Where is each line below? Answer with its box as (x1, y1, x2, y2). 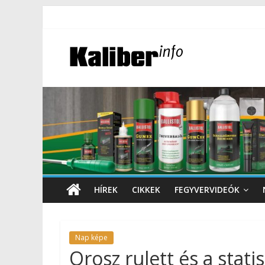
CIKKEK (132, 184, 160, 195)
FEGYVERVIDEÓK (174, 184, 240, 195)
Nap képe (75, 232, 108, 243)
